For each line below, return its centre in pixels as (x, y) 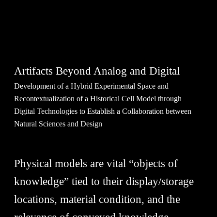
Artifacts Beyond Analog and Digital (97, 71)
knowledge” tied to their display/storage (104, 181)
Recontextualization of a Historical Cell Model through (98, 99)
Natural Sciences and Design (58, 124)
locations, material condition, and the (97, 199)
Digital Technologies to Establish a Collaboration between (103, 111)
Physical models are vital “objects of (96, 163)
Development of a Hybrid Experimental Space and (92, 86)
